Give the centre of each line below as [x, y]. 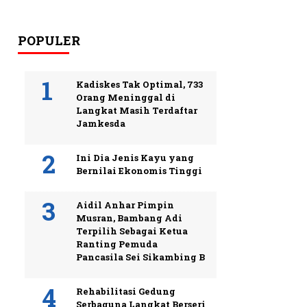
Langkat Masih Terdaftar [137, 110]
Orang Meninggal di [126, 97]
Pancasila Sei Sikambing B [140, 257]
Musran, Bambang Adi [129, 218]
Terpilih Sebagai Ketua [132, 231]
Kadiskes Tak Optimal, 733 [139, 84]
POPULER [49, 40]
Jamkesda [101, 123]
